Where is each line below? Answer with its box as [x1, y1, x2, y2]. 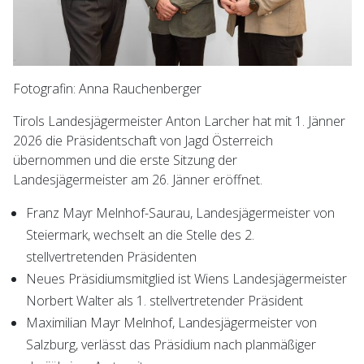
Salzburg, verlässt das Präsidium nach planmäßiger [26, 336, 316, 354]
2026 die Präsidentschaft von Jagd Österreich [13, 132, 273, 150]
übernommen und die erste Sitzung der [13, 151, 237, 170]
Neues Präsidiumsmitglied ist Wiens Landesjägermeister [26, 270, 347, 288]
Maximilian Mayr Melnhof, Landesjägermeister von [26, 314, 317, 332]
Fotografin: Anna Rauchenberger [13, 80, 201, 98]
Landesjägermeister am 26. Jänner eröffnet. [13, 171, 262, 189]
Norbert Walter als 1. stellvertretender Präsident [26, 292, 303, 310]
